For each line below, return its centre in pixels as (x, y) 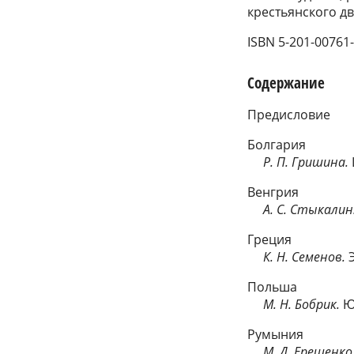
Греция (270, 240)
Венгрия (273, 192)
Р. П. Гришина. (300, 162)
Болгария (277, 145)
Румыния (276, 335)
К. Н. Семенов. (305, 257)
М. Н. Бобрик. (302, 305)
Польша (273, 287)
